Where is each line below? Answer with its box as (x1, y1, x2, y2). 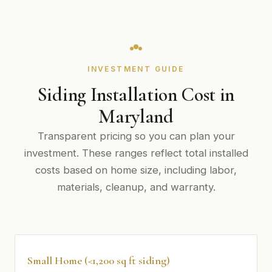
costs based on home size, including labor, (35, 164, 237, 177)
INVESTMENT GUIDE (87, 64, 185, 74)
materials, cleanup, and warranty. (56, 181, 216, 194)
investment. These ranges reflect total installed (24, 147, 248, 160)
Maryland (98, 104, 174, 129)
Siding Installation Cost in (37, 83, 235, 107)
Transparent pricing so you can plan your (37, 130, 235, 143)
